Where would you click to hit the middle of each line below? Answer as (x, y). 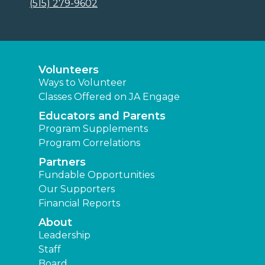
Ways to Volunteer (83, 82)
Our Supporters (77, 189)
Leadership (64, 235)
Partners (62, 162)
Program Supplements (93, 128)
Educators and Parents (102, 116)
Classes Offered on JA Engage (109, 96)
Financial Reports (79, 203)
